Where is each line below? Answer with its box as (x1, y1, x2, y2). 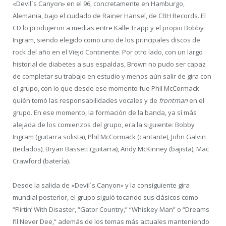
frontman (159, 96, 188, 105)
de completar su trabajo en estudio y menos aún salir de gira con (13, 72, 211, 81)
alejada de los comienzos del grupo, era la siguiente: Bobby (13, 120, 195, 130)
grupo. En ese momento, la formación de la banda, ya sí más (13, 108, 197, 118)
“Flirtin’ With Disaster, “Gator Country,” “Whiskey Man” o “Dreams (13, 205, 209, 214)
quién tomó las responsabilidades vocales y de (13, 96, 159, 105)
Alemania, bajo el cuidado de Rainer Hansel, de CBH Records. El (13, 11, 206, 21)
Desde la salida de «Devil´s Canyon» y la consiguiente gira (13, 181, 190, 190)
